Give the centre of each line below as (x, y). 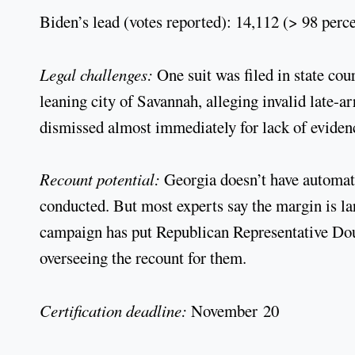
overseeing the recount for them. (143, 258)
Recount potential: (102, 179)
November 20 (235, 310)
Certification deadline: (115, 310)
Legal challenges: (98, 74)
